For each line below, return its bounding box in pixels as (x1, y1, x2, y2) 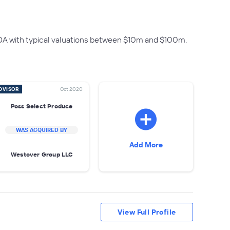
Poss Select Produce (10, 102, 73, 110)
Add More (129, 140, 163, 149)
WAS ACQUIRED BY (16, 126, 68, 133)
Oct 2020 (60, 86, 83, 92)
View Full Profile (118, 207, 176, 217)
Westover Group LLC (10, 150, 73, 158)
